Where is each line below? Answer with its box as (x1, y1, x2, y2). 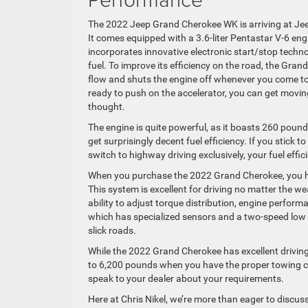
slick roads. (88, 225, 136, 236)
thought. (88, 101, 125, 112)
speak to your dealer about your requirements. (88, 273, 284, 284)
